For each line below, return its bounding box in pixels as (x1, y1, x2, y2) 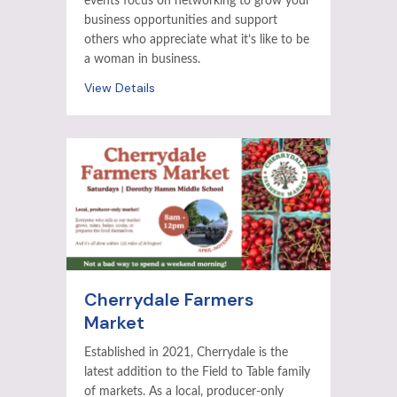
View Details (84, 80, 155, 97)
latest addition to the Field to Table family (84, 366, 310, 379)
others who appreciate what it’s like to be (84, 34, 309, 47)
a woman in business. (84, 53, 200, 66)
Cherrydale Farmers (84, 288, 253, 312)
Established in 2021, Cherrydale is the (84, 346, 288, 360)
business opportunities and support (84, 14, 277, 27)
